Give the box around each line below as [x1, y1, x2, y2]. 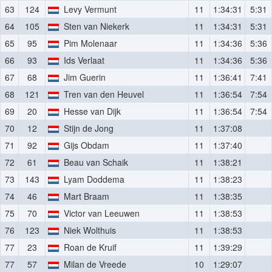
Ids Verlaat [59, 54, 105, 66]
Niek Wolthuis [59, 224, 117, 236]
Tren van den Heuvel [59, 88, 144, 100]
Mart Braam [59, 190, 110, 202]
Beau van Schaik [59, 156, 129, 168]
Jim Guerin [59, 71, 106, 83]
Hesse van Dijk [59, 105, 121, 117]
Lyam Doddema [59, 173, 125, 185]
